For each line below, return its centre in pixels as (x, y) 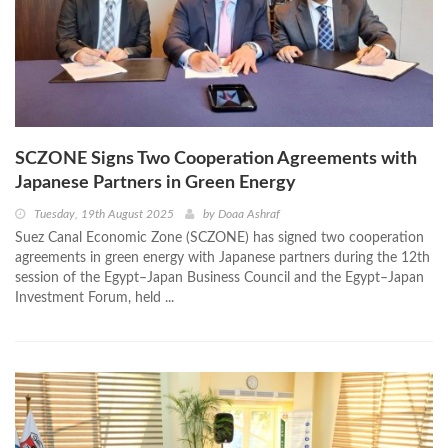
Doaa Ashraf (249, 213)
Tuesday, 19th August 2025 (104, 213)
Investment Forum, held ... (94, 297)
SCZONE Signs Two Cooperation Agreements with (216, 158)
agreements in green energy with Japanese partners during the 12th (222, 257)
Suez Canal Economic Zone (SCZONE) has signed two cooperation (219, 237)
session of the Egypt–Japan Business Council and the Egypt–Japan (219, 277)
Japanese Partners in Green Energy (155, 182)
